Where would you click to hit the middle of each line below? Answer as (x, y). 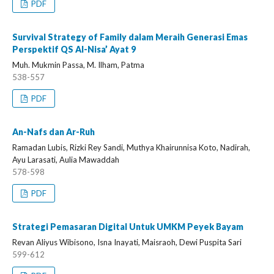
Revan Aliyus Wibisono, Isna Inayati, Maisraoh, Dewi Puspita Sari (127, 242)
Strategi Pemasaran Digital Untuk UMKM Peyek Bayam (128, 227)
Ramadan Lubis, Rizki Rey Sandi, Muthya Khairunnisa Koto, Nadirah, (131, 147)
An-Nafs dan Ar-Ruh (54, 132)
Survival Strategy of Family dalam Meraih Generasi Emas (130, 37)
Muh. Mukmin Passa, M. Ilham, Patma (78, 65)
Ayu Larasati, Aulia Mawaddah (66, 160)
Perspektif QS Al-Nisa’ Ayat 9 (74, 49)
